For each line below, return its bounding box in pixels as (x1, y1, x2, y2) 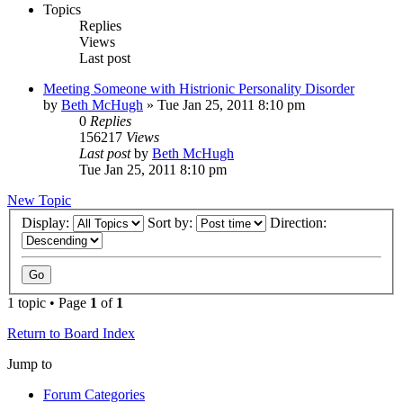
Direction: (270, 215, 330, 231)
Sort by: (148, 215, 196, 231)
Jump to (7, 356, 52, 372)
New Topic (7, 192, 71, 208)
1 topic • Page (7, 295, 90, 311)
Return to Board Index (7, 326, 135, 342)
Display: (22, 215, 73, 231)
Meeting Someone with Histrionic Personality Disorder (43, 80, 354, 96)
